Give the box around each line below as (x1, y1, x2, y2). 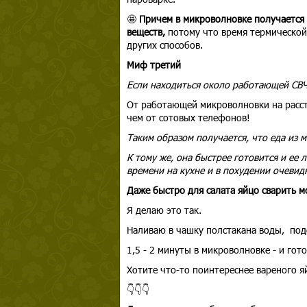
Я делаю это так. (126, 204, 204, 217)
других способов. (126, 38, 203, 51)
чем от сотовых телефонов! (126, 111, 253, 124)
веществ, (126, 25, 168, 38)
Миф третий (126, 58, 181, 71)
